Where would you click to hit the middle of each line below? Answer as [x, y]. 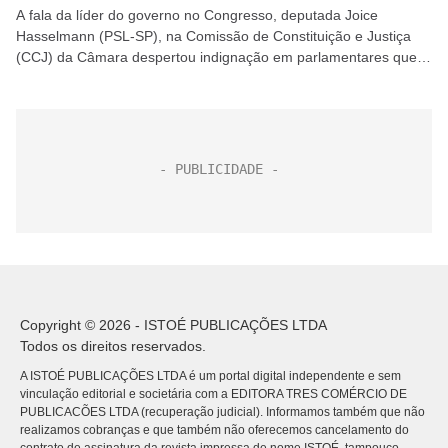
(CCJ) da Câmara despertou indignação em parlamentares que [216, 57]
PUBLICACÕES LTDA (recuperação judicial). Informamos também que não [222, 412]
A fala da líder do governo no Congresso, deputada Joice [197, 15]
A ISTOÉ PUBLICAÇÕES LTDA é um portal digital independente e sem [210, 376]
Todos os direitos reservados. [113, 346]
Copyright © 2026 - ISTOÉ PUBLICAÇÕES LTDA [173, 325]
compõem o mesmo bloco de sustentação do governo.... [194, 78]
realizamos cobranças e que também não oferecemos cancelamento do [214, 430]
